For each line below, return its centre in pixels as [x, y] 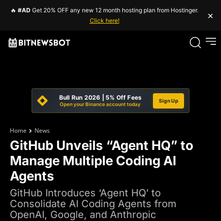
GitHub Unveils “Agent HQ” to [102, 145]
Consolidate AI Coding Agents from [93, 204]
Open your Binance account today [100, 104]
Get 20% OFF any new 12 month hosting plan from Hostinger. [114, 10]
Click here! [104, 20]
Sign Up [168, 100]
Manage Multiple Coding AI [93, 161]
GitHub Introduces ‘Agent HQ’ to [85, 193]
